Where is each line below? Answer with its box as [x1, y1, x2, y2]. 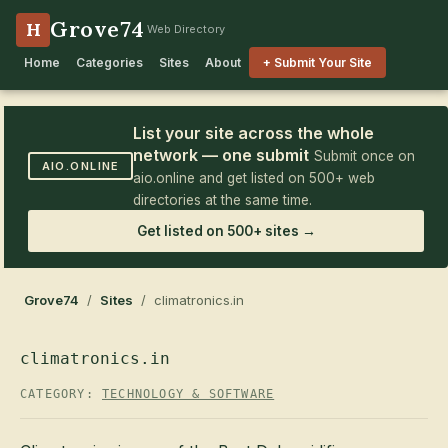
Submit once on [314, 148, 416, 164]
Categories [76, 55, 143, 70]
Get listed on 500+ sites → [136, 223, 316, 239]
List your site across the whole [133, 123, 375, 143]
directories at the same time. [133, 192, 313, 208]
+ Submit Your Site [263, 55, 372, 70]
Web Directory [146, 22, 225, 36]
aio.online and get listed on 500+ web [133, 170, 376, 186]
